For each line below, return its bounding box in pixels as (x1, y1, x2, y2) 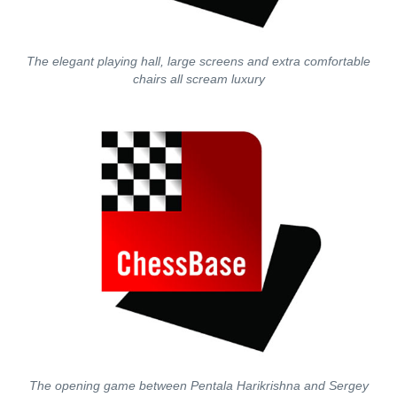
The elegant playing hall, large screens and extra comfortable (27, 54, 370, 68)
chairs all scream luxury (132, 72, 265, 86)
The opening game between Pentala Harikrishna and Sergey (28, 378, 369, 393)
